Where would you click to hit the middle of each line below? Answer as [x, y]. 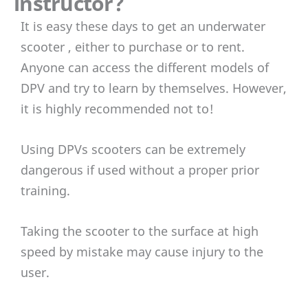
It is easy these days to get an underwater [143, 26]
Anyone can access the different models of [145, 68]
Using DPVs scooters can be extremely [133, 150]
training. [45, 191]
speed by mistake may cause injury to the [142, 251]
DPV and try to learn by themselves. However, [154, 88]
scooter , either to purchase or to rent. [133, 47]
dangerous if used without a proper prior [140, 170]
